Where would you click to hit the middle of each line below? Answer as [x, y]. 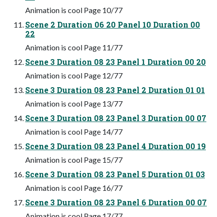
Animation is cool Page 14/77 [74, 131]
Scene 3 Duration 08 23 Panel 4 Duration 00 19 [116, 146]
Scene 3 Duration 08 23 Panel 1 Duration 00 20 [116, 62]
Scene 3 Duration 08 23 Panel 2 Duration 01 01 [115, 90]
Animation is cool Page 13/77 [74, 103]
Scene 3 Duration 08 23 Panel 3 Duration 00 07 [116, 118]
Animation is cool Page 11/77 [74, 47]
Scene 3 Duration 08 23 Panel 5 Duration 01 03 [115, 174]
